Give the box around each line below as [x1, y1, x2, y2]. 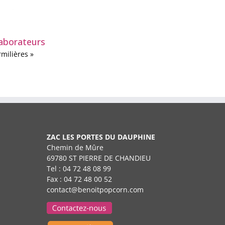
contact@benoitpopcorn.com [46, 185, 144, 195]
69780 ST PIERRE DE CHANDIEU [46, 153, 151, 163]
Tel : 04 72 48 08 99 [46, 164, 111, 174]
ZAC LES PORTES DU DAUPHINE [46, 132, 155, 142]
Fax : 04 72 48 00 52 [46, 174, 112, 184]
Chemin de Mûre [46, 143, 103, 153]
